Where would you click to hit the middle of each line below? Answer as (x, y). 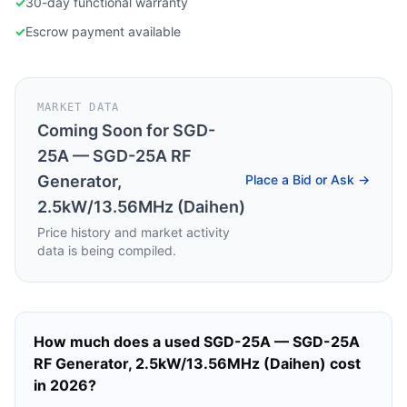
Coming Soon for (105, 130)
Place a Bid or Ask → (308, 179)
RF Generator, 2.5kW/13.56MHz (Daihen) (180, 363)
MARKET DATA (79, 107)
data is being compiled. (107, 250)
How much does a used (119, 342)
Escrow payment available (103, 31)
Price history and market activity (134, 232)
